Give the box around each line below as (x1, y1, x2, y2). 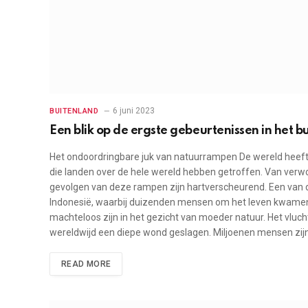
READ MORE (61, 259, 111, 269)
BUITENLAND (49, 107, 99, 116)
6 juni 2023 (112, 106, 155, 116)
